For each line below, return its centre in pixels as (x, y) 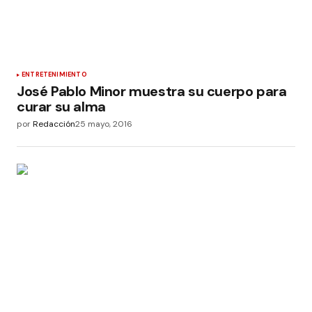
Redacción (54, 124)
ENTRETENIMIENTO (54, 75)
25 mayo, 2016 (104, 124)
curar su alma (61, 107)
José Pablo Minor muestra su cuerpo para (152, 92)
